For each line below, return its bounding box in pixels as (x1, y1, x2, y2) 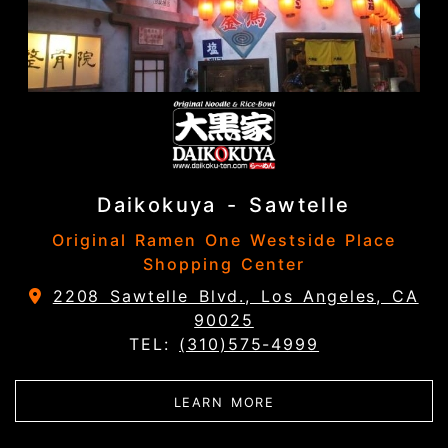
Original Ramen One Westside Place (52, 230, 396, 251)
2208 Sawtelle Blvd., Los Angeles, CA (52, 286, 419, 307)
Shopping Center (143, 254, 305, 275)
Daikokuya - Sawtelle (97, 193, 351, 218)
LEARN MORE (173, 395, 275, 411)
